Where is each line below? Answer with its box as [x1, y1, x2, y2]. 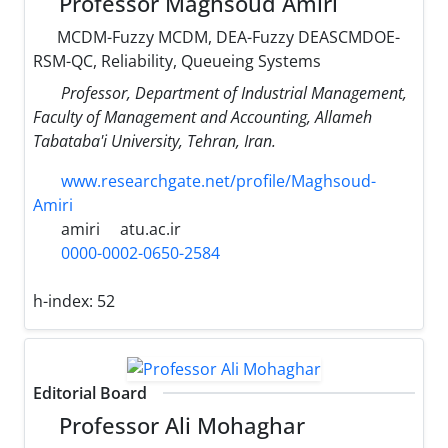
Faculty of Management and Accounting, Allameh [33, 106, 372, 129]
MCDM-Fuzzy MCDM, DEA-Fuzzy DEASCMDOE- [53, 26, 400, 49]
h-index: [33, 290, 97, 313]
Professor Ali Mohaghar [53, 410, 306, 440]
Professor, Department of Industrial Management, [61, 82, 407, 105]
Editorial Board [33, 381, 147, 404]
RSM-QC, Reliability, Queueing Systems [33, 50, 321, 73]
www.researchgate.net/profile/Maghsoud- [61, 170, 376, 193]
